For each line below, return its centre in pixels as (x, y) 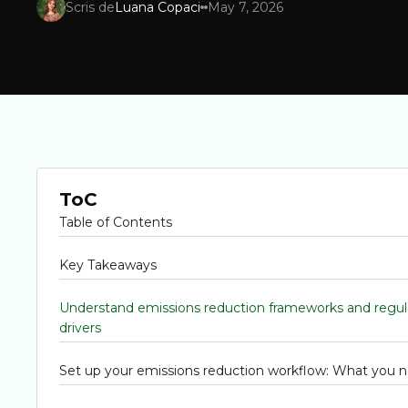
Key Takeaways (108, 265)
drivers (80, 328)
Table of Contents (116, 222)
